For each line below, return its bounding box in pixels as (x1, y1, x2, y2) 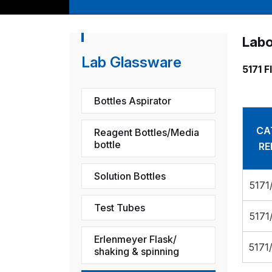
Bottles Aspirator (94, 94, 171, 107)
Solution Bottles (94, 169, 166, 182)
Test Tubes (94, 201, 145, 214)
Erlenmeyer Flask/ (94, 233, 177, 245)
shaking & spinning (94, 245, 179, 257)
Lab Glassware (81, 53, 182, 71)
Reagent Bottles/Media (94, 126, 199, 138)
